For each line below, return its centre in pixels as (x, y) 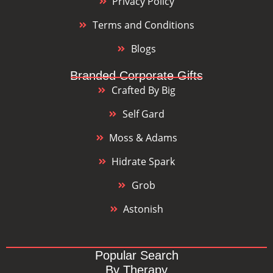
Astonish (144, 209)
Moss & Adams (144, 138)
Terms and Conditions (143, 25)
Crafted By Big (143, 90)
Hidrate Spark (144, 162)
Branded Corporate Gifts (136, 76)
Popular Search (136, 255)
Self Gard (143, 114)
